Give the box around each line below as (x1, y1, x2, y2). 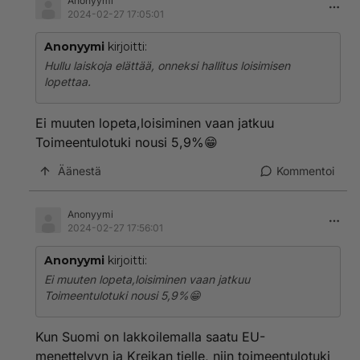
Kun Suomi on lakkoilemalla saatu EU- (35, 329, 265, 345)
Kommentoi (276, 164, 334, 178)
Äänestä (58, 164, 101, 178)
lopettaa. (44, 75, 91, 88)
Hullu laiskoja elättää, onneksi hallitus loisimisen (44, 59, 290, 72)
